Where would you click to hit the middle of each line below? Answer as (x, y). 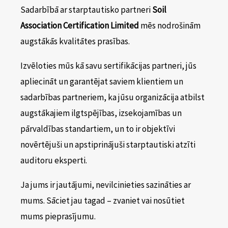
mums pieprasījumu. (58, 217)
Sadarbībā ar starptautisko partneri (86, 10)
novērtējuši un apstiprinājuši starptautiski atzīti (108, 145)
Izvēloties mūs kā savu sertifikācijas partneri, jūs (108, 66)
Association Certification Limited (80, 26)
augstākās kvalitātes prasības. (75, 41)
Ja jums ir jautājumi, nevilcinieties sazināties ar (106, 185)
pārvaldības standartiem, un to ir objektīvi (98, 129)
